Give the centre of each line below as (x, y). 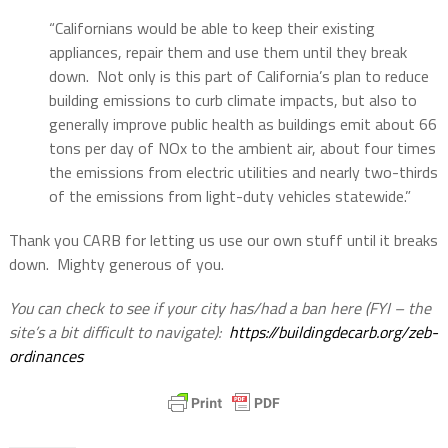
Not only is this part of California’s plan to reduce (262, 76)
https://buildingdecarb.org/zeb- (333, 332)
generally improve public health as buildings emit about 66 (242, 124)
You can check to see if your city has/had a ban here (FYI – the (219, 308)
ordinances (45, 356)
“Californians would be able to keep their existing (211, 28)
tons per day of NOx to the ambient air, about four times (242, 148)
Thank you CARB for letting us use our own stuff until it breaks (223, 240)
